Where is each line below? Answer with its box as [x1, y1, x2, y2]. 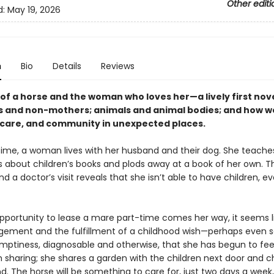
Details [52, 60, 81, 72]
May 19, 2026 [7, 4, 61, 17]
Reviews [100, 60, 135, 72]
